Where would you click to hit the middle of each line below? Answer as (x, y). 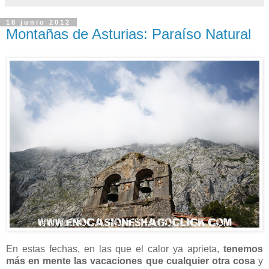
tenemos (243, 249)
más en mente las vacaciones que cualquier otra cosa (132, 261)
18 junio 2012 (38, 23)
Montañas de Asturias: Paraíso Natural (128, 34)
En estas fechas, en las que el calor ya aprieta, (115, 249)
